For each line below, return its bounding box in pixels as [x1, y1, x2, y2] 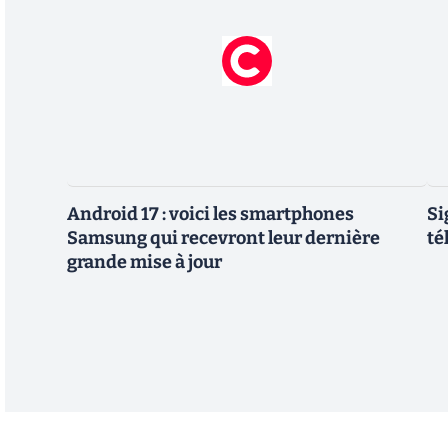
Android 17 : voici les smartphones [67, 203, 354, 226]
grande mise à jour [67, 251, 222, 274]
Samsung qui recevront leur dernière [67, 227, 380, 250]
